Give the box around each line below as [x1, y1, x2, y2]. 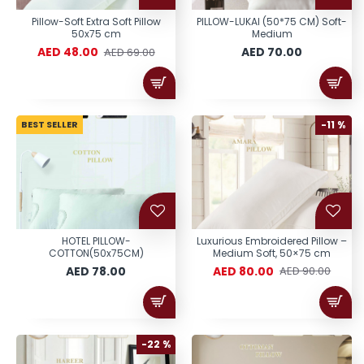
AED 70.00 [241, 44, 303, 61]
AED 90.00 [279, 263, 331, 279]
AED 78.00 [66, 262, 127, 279]
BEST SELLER [21, 118, 78, 132]
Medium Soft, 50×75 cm [213, 245, 331, 260]
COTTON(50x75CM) [48, 245, 144, 260]
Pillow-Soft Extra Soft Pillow [31, 15, 161, 29]
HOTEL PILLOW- [61, 233, 131, 248]
